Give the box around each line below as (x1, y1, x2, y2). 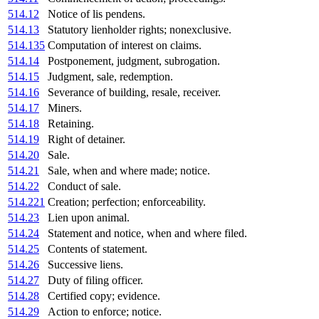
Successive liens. (48, 258, 123, 271)
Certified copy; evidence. (48, 290, 160, 303)
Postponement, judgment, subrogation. (48, 55, 220, 68)
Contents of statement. (48, 243, 147, 256)
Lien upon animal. (48, 211, 130, 224)
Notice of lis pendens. (48, 8, 145, 21)
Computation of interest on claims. (48, 39, 202, 52)
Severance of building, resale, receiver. (48, 86, 221, 99)
